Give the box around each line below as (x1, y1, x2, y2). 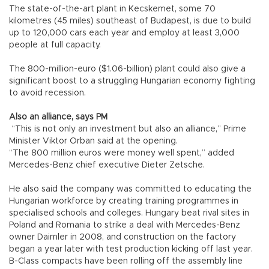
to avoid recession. (9, 88, 86, 97)
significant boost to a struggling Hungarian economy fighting (9, 76, 255, 85)
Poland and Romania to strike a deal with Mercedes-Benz (9, 220, 240, 229)
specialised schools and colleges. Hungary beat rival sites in (9, 208, 249, 217)
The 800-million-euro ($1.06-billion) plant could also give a (9, 64, 246, 73)
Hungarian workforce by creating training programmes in (9, 196, 238, 205)
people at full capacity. (9, 40, 101, 49)
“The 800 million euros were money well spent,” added (9, 148, 234, 157)
